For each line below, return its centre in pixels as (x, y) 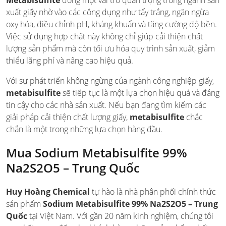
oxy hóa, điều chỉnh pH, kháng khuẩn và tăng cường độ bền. (111, 24)
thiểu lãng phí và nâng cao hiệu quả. (70, 61)
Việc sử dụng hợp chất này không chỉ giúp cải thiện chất (104, 37)
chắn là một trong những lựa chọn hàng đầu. (84, 129)
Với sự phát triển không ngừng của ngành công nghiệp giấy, (110, 81)
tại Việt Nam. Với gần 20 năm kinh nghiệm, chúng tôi (120, 216)
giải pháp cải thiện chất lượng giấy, (68, 117)
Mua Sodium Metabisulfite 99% (97, 153)
